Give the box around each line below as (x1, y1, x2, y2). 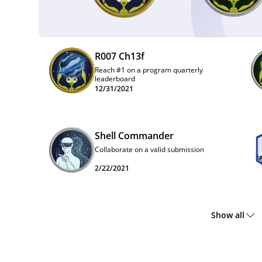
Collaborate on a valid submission (95, 144, 204, 154)
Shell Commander (95, 129, 174, 142)
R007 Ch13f (95, 50, 144, 63)
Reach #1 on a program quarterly (95, 65, 203, 75)
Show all (211, 209, 244, 220)
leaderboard (95, 74, 135, 84)
